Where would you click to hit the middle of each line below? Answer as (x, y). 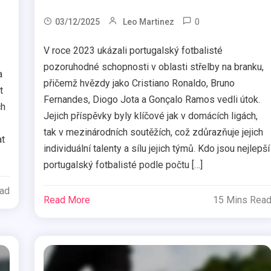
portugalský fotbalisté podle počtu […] (123, 165)
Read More (67, 200)
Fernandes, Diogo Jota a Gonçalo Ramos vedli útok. (152, 100)
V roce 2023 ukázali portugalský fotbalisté (133, 51)
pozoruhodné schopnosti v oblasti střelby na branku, (154, 67)
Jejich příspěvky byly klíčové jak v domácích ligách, (151, 116)
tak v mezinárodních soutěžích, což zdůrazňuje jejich (154, 132)
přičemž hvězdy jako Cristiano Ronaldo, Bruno (139, 83)
